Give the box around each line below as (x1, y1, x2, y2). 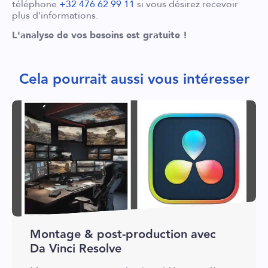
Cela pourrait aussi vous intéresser (19, 68, 249, 91)
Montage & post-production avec (30, 225, 216, 245)
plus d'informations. (12, 8, 98, 22)
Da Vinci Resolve (30, 239, 121, 259)
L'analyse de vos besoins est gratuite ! (12, 29, 187, 42)
